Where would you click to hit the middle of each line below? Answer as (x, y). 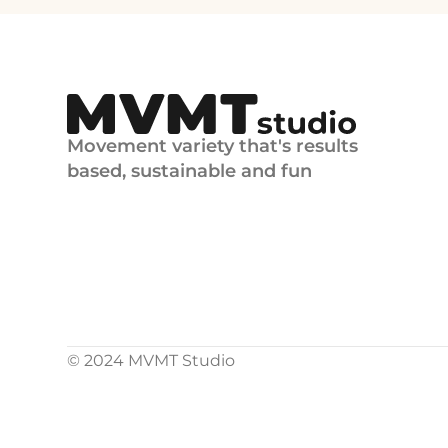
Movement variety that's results (213, 146)
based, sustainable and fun (190, 171)
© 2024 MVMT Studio (151, 360)
